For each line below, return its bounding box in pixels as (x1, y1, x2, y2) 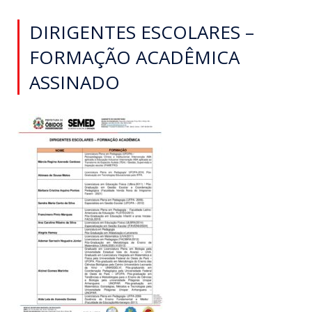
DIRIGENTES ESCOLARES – (29, 19, 254, 45)
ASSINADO (29, 70, 120, 95)
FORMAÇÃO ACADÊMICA (29, 45, 240, 70)
